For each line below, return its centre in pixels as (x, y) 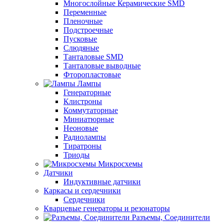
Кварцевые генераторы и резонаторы (107, 208)
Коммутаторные (91, 110)
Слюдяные (81, 48)
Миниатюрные (89, 119)
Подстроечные (88, 30)
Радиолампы (85, 137)
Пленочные (83, 21)
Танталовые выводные (102, 66)
